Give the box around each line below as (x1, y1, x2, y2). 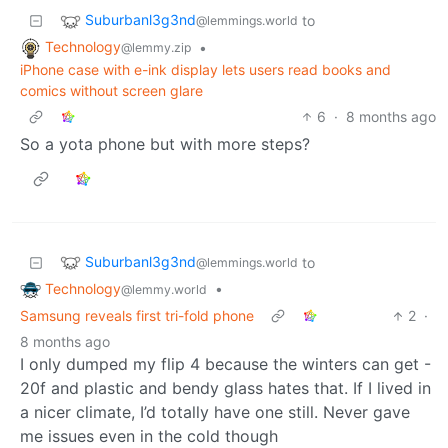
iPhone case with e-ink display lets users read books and (20, 60, 391, 78)
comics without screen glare (20, 81, 203, 99)
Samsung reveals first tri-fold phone (20, 307, 254, 325)
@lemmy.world (121, 281, 207, 297)
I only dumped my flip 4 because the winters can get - (20, 354, 431, 375)
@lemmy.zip (121, 39, 191, 55)
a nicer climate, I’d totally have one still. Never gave (20, 402, 410, 423)
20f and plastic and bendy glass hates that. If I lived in (20, 378, 431, 399)
